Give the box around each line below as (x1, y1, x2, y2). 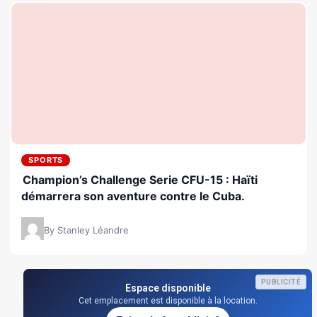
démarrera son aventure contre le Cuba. (21, 188, 245, 203)
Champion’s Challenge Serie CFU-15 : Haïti (23, 172, 258, 187)
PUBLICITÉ (260, 277, 301, 286)
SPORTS (28, 154, 64, 165)
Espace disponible (125, 282, 211, 294)
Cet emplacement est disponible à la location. (78, 295, 258, 306)
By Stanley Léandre (44, 224, 129, 236)
